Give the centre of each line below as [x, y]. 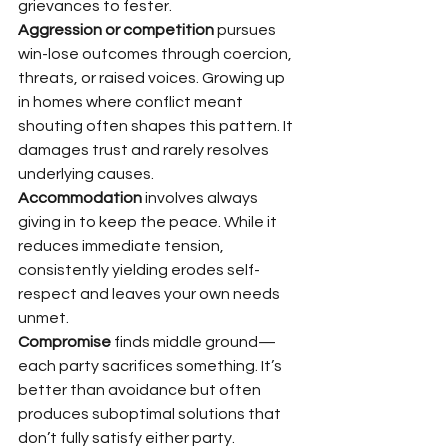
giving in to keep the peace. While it [149, 221]
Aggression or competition [116, 29]
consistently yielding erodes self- [139, 269]
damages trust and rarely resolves [145, 149]
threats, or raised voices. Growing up [153, 77]
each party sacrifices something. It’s [151, 365]
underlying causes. [86, 173]
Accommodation [80, 197]
